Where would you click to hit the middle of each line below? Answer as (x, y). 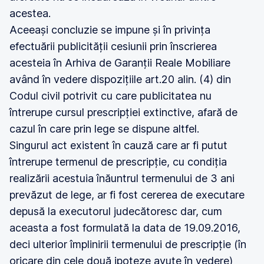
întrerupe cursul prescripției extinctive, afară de (123, 112)
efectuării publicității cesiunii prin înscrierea (113, 46)
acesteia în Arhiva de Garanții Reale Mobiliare (120, 63)
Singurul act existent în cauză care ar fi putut (118, 145)
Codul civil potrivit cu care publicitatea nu (110, 96)
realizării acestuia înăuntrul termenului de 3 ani (122, 178)
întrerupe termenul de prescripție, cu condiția (118, 162)
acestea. (30, 13)
